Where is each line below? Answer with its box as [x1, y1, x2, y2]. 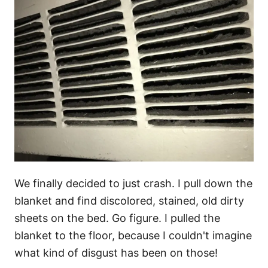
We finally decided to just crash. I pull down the [14, 176, 252, 190]
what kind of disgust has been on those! [14, 246, 218, 259]
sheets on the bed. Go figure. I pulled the [14, 211, 220, 224]
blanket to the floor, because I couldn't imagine [14, 229, 252, 242]
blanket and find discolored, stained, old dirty [14, 194, 244, 207]
